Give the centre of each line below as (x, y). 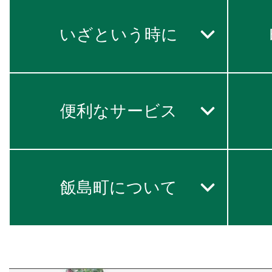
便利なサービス (118, 111)
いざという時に (118, 35)
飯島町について (118, 188)
